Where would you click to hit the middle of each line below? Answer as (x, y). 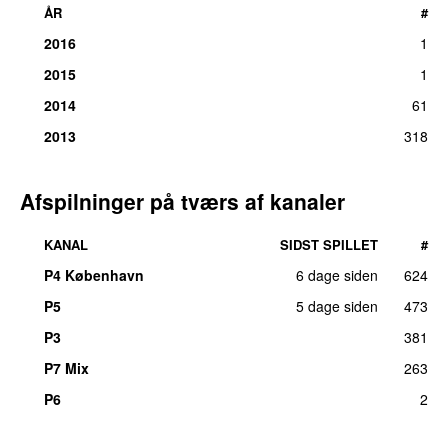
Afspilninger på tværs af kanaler (182, 200)
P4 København (94, 274)
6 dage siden (337, 274)
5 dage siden (337, 305)
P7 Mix (66, 367)
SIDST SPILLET (329, 244)
